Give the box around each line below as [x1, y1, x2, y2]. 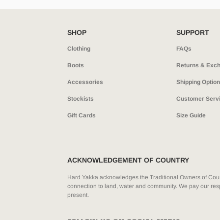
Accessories [67, 78, 103, 85]
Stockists [67, 95, 94, 102]
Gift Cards [67, 111, 96, 119]
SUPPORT [176, 28, 210, 36]
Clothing [67, 45, 90, 52]
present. [67, 191, 89, 198]
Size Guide [176, 111, 206, 119]
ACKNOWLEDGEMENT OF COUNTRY [67, 156, 189, 164]
